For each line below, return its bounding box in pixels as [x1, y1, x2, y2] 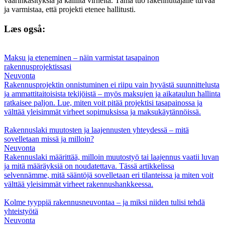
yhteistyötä [4, 206, 38, 215]
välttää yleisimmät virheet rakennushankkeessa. [4, 179, 153, 188]
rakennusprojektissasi [4, 62, 71, 71]
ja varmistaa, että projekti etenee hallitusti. [4, 5, 136, 14]
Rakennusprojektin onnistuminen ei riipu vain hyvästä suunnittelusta [4, 80, 219, 89]
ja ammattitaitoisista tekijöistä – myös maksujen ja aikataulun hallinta [4, 89, 220, 98]
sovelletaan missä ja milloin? [4, 134, 94, 143]
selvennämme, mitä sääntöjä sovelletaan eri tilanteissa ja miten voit [4, 170, 213, 179]
